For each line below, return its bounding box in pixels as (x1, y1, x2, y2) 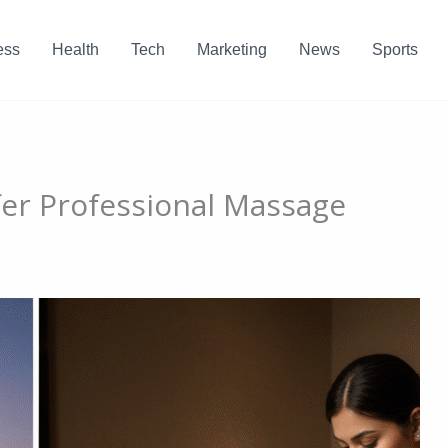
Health (51, 41, 99, 58)
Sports (371, 41, 418, 58)
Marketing (196, 41, 267, 58)
